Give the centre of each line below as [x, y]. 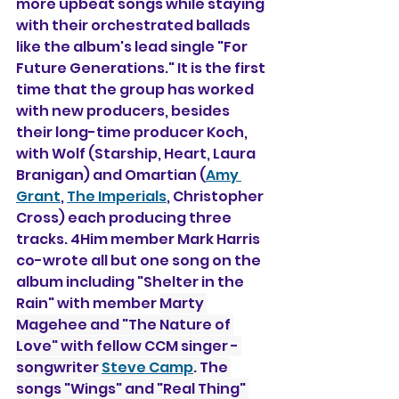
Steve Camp [147, 367]
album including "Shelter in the [131, 281]
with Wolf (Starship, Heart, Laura [137, 153]
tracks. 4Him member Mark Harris [139, 239]
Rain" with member [88, 303]
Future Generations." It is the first [142, 68]
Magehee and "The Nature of [125, 324]
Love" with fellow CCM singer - [129, 346]
